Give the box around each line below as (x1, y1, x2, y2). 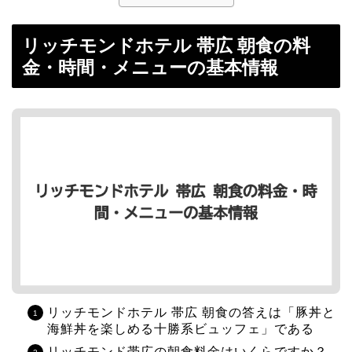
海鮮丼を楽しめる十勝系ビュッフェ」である (47, 321, 314, 335)
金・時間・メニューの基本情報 (22, 57, 278, 79)
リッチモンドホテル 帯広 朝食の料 (22, 35, 310, 57)
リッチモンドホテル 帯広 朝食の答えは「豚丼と (47, 305, 335, 319)
